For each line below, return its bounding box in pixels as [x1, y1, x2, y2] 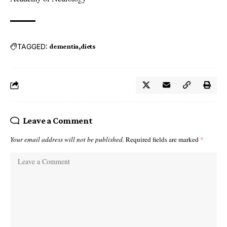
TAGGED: [17, 42, 48, 51]
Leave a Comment [22, 116, 93, 126]
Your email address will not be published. [10, 135, 124, 144]
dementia [49, 42, 79, 51]
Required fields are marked [126, 135, 200, 144]
